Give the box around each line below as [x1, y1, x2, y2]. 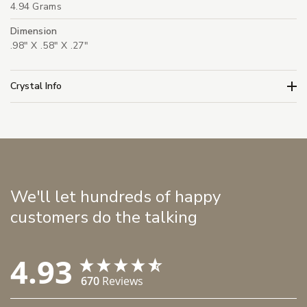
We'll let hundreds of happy [10, 186, 221, 208]
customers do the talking [10, 206, 197, 229]
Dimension [10, 25, 58, 38]
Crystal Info [10, 79, 62, 93]
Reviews [102, 273, 143, 289]
